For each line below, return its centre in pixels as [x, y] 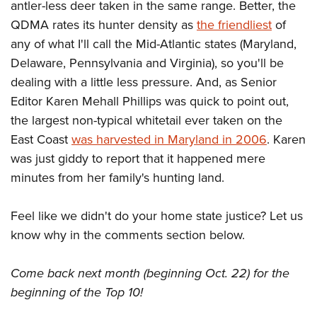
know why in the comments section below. [128, 235]
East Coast [41, 139]
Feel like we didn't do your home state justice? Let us [157, 216]
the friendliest [234, 25]
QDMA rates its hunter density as [104, 25]
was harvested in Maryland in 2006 [169, 139]
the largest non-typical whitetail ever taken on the [146, 120]
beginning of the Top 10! [77, 292]
